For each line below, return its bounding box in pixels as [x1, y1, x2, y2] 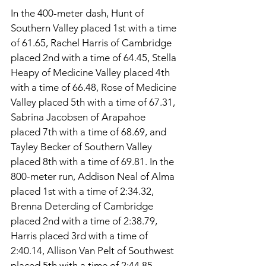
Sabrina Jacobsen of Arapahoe [11, 110, 148, 123]
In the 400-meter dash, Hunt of [11, 7, 146, 19]
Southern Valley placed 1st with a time [11, 21, 179, 34]
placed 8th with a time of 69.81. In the [11, 155, 176, 167]
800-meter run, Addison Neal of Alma [11, 170, 177, 182]
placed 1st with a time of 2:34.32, [11, 185, 156, 197]
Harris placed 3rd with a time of [11, 229, 150, 242]
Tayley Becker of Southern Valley [11, 140, 154, 153]
